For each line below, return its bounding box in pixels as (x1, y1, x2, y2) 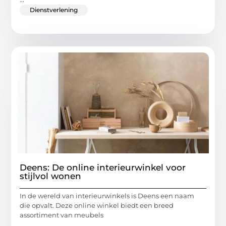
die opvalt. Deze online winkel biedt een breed (20, 201, 174, 209)
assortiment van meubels (20, 210, 104, 219)
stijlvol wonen (20, 171, 82, 181)
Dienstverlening (30, 6, 78, 14)
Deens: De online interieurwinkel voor (20, 162, 186, 173)
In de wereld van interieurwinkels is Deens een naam (20, 191, 195, 200)
